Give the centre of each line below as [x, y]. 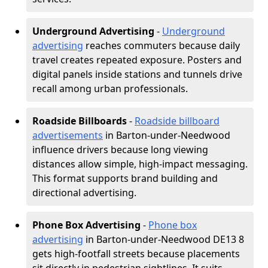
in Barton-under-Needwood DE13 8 [164, 239]
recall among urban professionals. [110, 89]
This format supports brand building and [125, 178]
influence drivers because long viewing [120, 150]
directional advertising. [84, 193]
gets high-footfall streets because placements [136, 254]
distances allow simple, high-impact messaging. [140, 164]
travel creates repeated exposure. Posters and [137, 60]
